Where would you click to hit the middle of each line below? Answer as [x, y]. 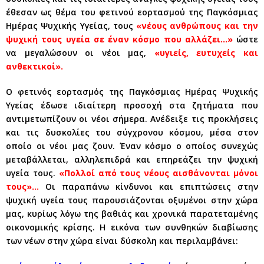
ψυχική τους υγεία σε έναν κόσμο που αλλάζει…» [119, 39]
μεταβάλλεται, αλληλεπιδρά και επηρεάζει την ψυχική [132, 159]
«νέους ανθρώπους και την [197, 26]
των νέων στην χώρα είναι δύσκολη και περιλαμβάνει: [122, 241]
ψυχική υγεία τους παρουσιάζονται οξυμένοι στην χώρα [132, 200]
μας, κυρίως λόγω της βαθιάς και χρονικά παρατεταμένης [132, 214]
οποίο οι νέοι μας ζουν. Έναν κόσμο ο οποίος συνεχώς [132, 146]
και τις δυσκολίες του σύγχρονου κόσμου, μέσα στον [132, 132]
